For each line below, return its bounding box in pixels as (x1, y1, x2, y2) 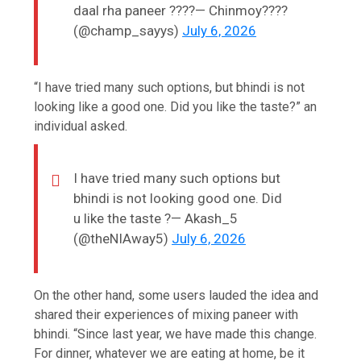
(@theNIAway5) (73, 230, 172, 247)
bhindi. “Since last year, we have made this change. (34, 326, 317, 342)
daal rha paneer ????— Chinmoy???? (73, 2, 288, 19)
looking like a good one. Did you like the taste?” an (34, 98, 317, 114)
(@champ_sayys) (73, 22, 183, 39)
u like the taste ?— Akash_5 (73, 210, 239, 226)
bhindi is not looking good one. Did (73, 189, 283, 206)
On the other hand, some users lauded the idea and (34, 287, 319, 303)
